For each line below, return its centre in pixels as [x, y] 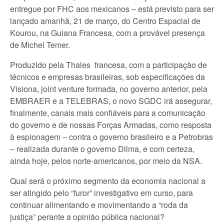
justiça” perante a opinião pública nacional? [87, 217]
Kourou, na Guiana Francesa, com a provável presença [107, 33]
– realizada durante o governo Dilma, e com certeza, [102, 149]
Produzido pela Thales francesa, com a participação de [108, 65]
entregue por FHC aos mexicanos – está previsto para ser [112, 9]
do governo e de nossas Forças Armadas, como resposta [111, 125]
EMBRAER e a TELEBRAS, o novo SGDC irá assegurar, [111, 101]
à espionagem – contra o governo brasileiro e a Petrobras [111, 137]
